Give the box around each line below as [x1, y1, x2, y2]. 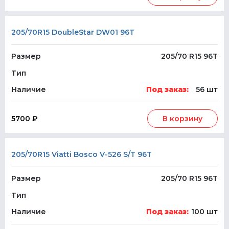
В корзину [163, 114, 202, 123]
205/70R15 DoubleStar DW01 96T [11, 28, 134, 37]
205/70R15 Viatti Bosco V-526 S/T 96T [11, 150, 152, 159]
